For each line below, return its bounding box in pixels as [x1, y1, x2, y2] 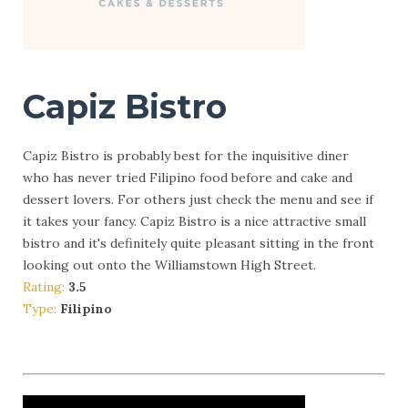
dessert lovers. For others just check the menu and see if [23, 190, 373, 208]
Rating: [23, 278, 68, 295]
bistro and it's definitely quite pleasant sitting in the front [23, 234, 374, 251]
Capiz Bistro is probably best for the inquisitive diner [23, 147, 349, 164]
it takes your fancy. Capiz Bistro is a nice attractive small [23, 212, 366, 229]
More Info [46, 334, 107, 352]
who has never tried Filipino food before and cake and [23, 168, 352, 186]
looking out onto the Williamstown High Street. [23, 256, 316, 273]
